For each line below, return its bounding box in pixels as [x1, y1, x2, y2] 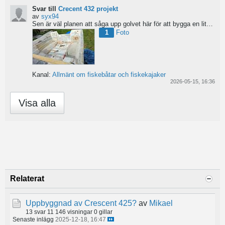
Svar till [32, 5, 58, 13]
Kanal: [32, 70, 52, 78]
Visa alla [19, 97, 56, 108]
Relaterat [10, 174, 44, 183]
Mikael [149, 198, 173, 207]
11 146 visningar [47, 208, 92, 215]
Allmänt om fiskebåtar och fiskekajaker [52, 70, 166, 78]
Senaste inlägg [13, 215, 54, 222]
